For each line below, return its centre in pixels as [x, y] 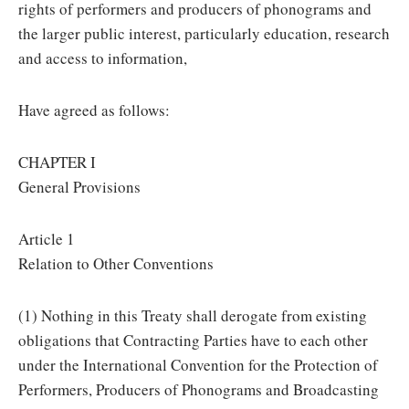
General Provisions [79, 187]
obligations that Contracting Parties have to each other [193, 340]
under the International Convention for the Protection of [198, 365]
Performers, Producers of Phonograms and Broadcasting [199, 389]
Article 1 [47, 239]
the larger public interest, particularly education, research [204, 33]
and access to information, [103, 58]
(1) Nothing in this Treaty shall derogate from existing [193, 315]
